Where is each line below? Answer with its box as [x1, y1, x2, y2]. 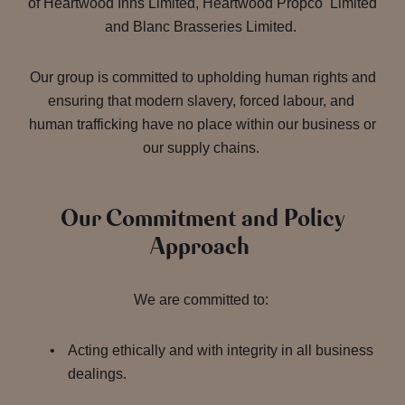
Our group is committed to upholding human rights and [29, 70, 376, 85]
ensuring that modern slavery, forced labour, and [47, 93, 358, 108]
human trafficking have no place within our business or [29, 117, 376, 132]
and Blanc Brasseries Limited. [105, 19, 300, 34]
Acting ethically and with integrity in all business [68, 343, 373, 358]
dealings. [68, 366, 130, 381]
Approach [150, 231, 255, 262]
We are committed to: [133, 292, 272, 307]
